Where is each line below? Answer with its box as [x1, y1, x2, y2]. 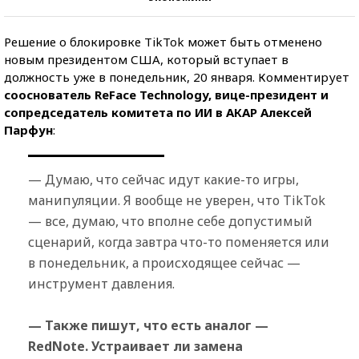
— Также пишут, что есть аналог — [28, 316, 268, 334]
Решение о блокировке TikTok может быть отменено [4, 33, 322, 50]
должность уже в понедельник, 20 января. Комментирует [4, 68, 349, 85]
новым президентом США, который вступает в [4, 50, 288, 67]
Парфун [4, 121, 53, 138]
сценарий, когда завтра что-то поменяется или [28, 232, 329, 251]
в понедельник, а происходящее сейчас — [28, 253, 301, 272]
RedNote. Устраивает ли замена [28, 337, 243, 355]
